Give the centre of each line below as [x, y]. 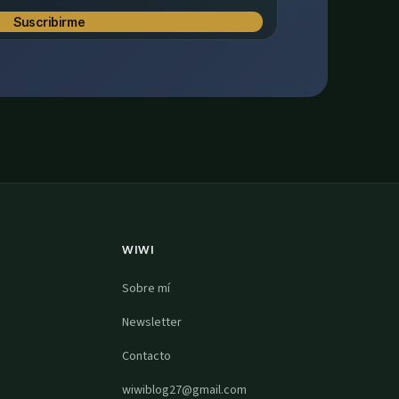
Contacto [146, 356]
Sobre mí [146, 289]
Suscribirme [49, 22]
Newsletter [151, 322]
